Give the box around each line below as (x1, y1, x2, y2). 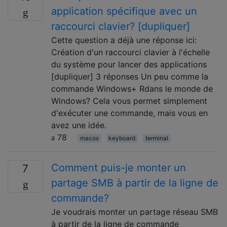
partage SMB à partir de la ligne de (51, 176, 218, 189)
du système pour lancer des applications (51, 59, 207, 69)
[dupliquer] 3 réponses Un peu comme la (51, 71, 208, 82)
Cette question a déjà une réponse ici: (51, 34, 197, 45)
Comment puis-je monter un (51, 161, 186, 174)
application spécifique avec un (51, 5, 197, 17)
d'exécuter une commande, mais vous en (51, 107, 208, 118)
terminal (145, 134, 168, 142)
